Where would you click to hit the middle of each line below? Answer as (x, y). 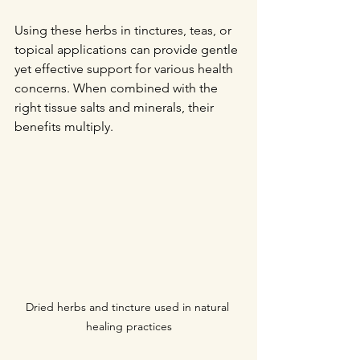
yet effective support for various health (125, 69)
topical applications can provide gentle (128, 49)
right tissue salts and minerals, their (116, 107)
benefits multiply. (64, 127)
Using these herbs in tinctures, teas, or (125, 30)
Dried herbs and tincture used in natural (129, 307)
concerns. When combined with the (118, 88)
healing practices (129, 326)
